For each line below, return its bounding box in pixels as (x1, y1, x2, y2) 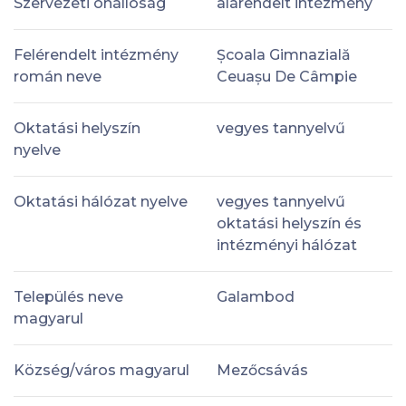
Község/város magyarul (14, 361, 189, 379)
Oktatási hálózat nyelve (14, 192, 188, 210)
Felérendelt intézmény (14, 45, 179, 63)
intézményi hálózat (217, 236, 357, 254)
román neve (14, 67, 101, 85)
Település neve (14, 287, 123, 305)
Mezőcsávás (217, 361, 308, 379)
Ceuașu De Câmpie (217, 67, 357, 85)
